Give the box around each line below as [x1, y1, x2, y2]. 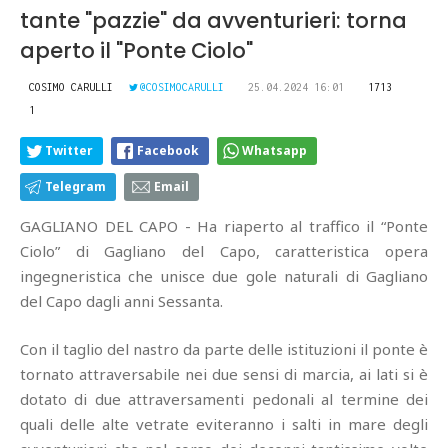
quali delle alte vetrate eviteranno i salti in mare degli [20, 414, 428, 435]
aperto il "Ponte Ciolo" [20, 36, 253, 66]
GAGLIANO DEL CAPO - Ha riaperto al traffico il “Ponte [20, 216, 428, 237]
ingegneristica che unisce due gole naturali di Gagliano [20, 266, 428, 287]
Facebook [137, 142, 199, 160]
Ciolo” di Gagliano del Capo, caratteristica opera [20, 241, 428, 262]
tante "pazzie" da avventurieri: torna [20, 6, 407, 36]
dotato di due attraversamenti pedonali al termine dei [20, 389, 428, 410]
